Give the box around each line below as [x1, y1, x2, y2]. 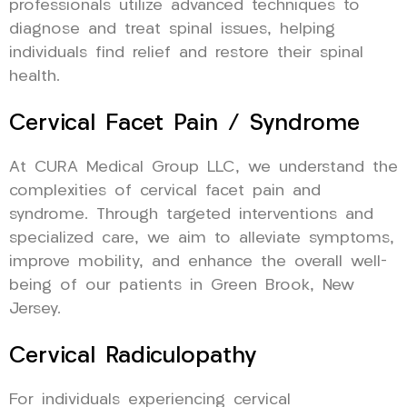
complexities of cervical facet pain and [9, 183, 321, 199]
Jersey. [9, 301, 61, 317]
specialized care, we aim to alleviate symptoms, [9, 230, 394, 246]
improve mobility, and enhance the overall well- [9, 253, 387, 270]
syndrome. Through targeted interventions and [9, 206, 373, 223]
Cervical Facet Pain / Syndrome [9, 112, 360, 135]
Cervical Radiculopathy [9, 344, 257, 368]
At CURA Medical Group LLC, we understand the [9, 159, 398, 175]
